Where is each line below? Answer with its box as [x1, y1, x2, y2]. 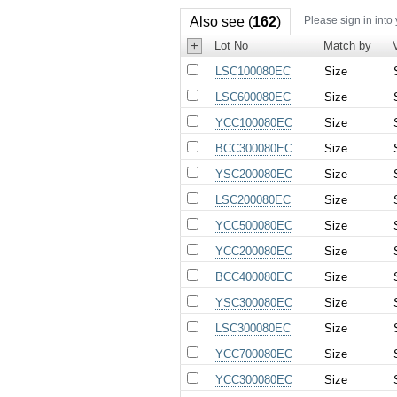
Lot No [214, 38, 249, 52]
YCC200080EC [215, 244, 293, 258]
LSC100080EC [215, 64, 292, 78]
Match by [323, 38, 372, 52]
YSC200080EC [215, 167, 293, 181]
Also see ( [189, 13, 253, 29]
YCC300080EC [215, 372, 293, 386]
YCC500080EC [215, 218, 293, 232]
